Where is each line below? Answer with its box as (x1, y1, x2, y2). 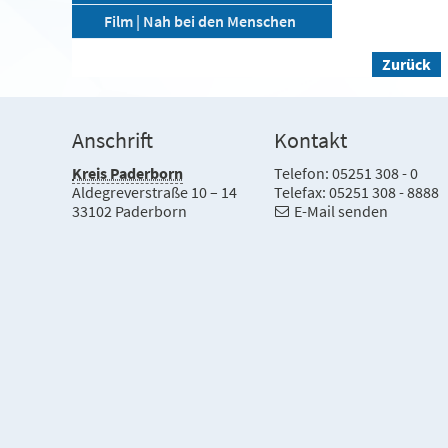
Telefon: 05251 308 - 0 (274, 163, 419, 183)
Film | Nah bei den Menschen (104, 11, 296, 31)
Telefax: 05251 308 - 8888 (274, 182, 440, 202)
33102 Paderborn (72, 201, 187, 221)
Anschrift (72, 127, 153, 154)
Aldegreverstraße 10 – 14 (72, 182, 237, 202)
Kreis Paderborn (72, 163, 183, 183)
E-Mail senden (294, 201, 389, 221)
